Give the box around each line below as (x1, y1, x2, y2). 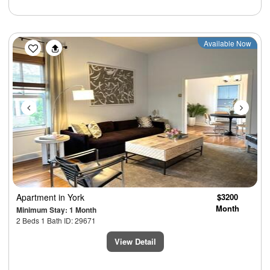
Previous (30, 36, 77, 54)
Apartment (16, 191, 58, 204)
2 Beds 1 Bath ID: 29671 (16, 215, 96, 226)
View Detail (114, 236, 156, 248)
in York (58, 191, 84, 204)
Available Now (204, 38, 251, 49)
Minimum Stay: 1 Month (16, 204, 96, 216)
